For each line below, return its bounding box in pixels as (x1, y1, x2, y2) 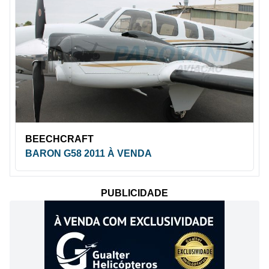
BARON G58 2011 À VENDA (25, 148, 152, 159)
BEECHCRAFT (25, 134, 94, 145)
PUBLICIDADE (101, 188, 168, 199)
